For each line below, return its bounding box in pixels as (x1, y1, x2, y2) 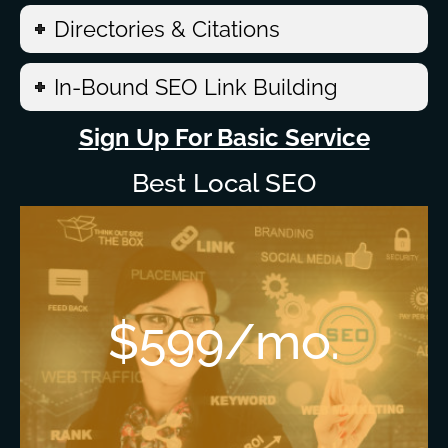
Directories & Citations (54, 16, 281, 42)
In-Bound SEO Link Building (54, 74, 339, 100)
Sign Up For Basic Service (78, 123, 370, 152)
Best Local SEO (132, 168, 316, 198)
